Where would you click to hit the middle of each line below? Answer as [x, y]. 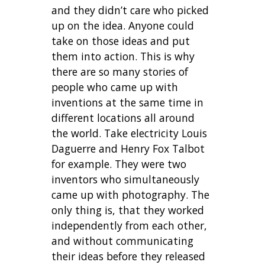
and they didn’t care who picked [130, 10]
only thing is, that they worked [128, 210]
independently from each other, [130, 225]
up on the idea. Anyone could [123, 25]
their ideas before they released [129, 256]
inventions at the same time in [128, 102]
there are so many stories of [120, 71]
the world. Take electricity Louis [130, 133]
